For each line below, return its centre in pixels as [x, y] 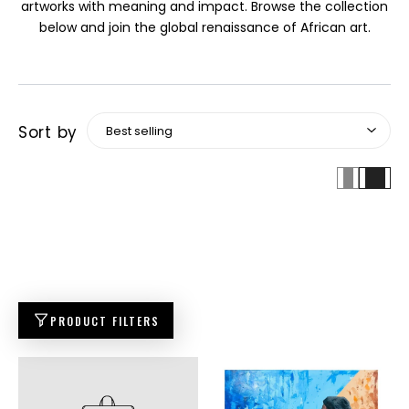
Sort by [48, 133]
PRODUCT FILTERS [105, 320]
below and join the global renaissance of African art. [204, 28]
